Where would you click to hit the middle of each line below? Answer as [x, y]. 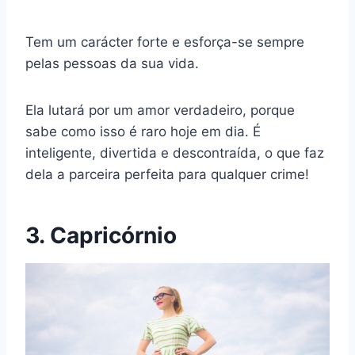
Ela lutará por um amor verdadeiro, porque [160, 111]
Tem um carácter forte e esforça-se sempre [165, 42]
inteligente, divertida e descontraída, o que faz [175, 153]
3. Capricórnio [101, 236]
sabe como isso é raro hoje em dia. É [143, 132]
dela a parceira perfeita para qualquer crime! [167, 175]
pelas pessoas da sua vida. [112, 64]
